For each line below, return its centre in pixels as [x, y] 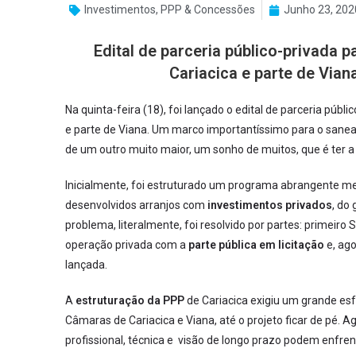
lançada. [86, 265]
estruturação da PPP [129, 300]
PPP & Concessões [208, 10]
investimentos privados [269, 205]
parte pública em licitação [256, 245]
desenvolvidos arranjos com [135, 205]
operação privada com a [127, 245]
